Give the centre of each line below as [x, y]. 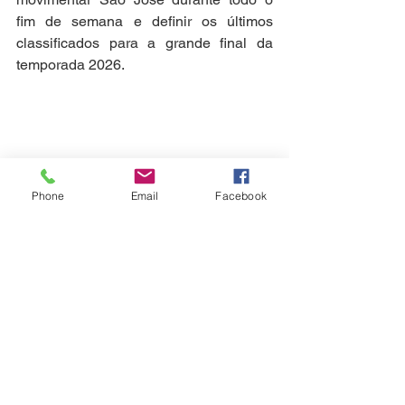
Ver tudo [265, 338]
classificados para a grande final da [145, 43]
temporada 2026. [71, 65]
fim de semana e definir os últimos [145, 22]
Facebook [241, 195]
